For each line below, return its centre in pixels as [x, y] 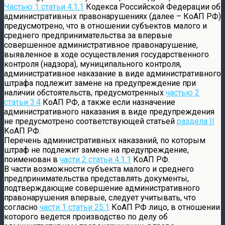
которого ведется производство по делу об [86, 216]
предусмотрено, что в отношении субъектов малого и [105, 26]
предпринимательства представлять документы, [96, 178]
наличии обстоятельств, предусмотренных [85, 92]
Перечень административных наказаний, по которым [105, 140]
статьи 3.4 [22, 102]
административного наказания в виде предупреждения [109, 111]
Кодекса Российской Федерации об [152, 7]
